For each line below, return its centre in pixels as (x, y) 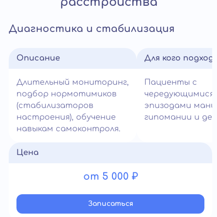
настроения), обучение (66, 117)
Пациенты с (171, 82)
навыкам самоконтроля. (68, 129)
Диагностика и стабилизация (92, 29)
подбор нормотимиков (67, 94)
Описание (38, 58)
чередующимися (179, 94)
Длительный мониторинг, (73, 82)
